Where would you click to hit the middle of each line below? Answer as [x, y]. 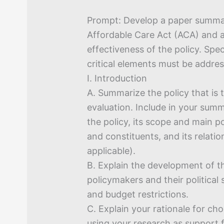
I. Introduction [117, 78]
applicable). [111, 150]
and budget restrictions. [138, 194]
